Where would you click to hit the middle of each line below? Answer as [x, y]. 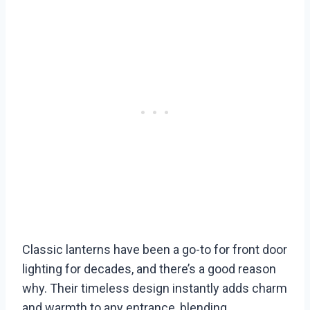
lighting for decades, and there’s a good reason [149, 269]
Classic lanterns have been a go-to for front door [155, 250]
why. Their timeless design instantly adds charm [155, 289]
